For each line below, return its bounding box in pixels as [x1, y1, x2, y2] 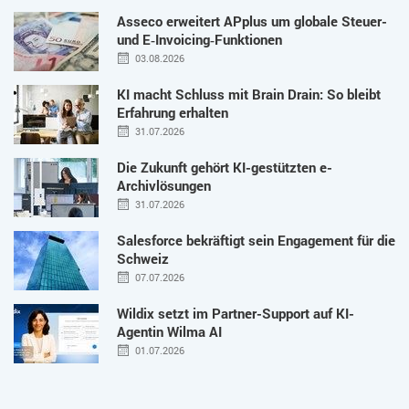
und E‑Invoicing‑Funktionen [117, 29, 282, 48]
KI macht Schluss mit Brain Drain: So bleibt [117, 84, 381, 103]
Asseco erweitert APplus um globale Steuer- [117, 11, 387, 30]
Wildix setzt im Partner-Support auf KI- [117, 303, 354, 322]
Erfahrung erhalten [117, 102, 228, 121]
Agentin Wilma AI [117, 321, 222, 341]
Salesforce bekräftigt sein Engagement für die [117, 230, 395, 249]
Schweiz [117, 248, 169, 267]
